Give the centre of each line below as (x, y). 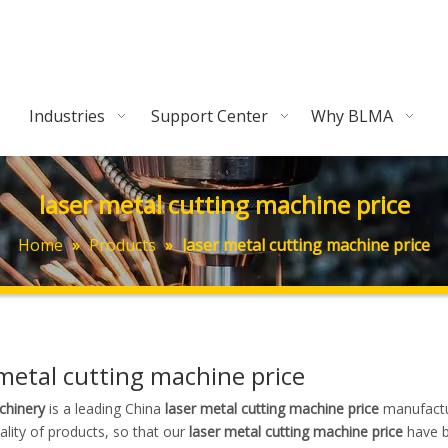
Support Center (209, 116)
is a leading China (105, 408)
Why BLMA (352, 116)
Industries (67, 116)
